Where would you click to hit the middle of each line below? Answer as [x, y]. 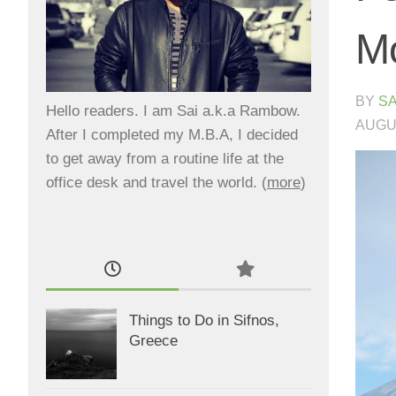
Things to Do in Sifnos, [204, 320]
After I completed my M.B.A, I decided [172, 134]
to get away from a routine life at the [165, 158]
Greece [153, 340]
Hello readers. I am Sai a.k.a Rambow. [173, 110]
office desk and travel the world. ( [156, 182]
